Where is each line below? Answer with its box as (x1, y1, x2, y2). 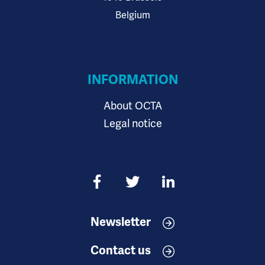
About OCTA (103, 99, 162, 113)
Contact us (91, 243, 151, 258)
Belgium (115, 9, 150, 22)
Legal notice (103, 117, 162, 131)
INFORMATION (87, 72, 178, 88)
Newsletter (91, 215, 151, 230)
